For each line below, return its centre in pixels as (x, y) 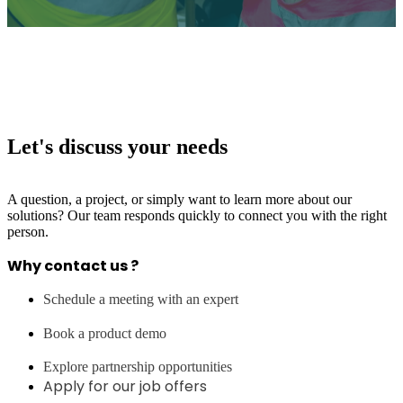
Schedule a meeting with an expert (141, 299)
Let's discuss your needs (117, 146)
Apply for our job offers (125, 386)
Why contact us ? (73, 265)
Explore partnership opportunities (138, 366)
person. (28, 231)
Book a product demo (105, 333)
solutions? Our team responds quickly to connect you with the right (197, 215)
